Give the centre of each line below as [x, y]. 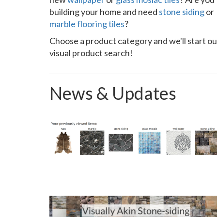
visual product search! [91, 53]
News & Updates [113, 93]
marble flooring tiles [87, 24]
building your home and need [104, 12]
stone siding [182, 12]
